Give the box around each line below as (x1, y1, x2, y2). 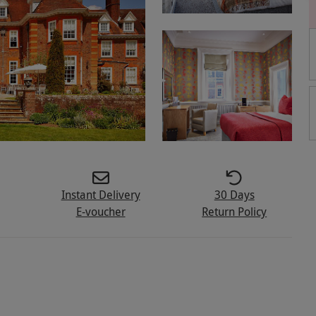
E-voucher (75, 204, 126, 220)
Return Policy (202, 204, 267, 220)
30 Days (214, 187, 255, 203)
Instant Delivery (61, 187, 140, 203)
